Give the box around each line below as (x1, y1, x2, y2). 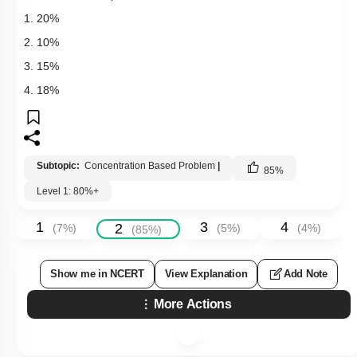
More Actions (154, 296, 232, 311)
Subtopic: (37, 159, 82, 171)
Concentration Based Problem (84, 159, 215, 171)
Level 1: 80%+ (37, 185, 99, 197)
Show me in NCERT (50, 267, 144, 280)
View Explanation (164, 267, 248, 280)
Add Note (284, 267, 328, 280)
